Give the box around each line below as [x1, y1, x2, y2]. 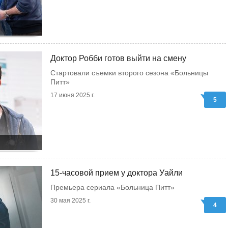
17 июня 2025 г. [50, 92, 95, 99]
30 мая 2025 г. [50, 197, 91, 204]
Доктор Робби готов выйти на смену [50, 54, 186, 63]
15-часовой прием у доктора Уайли [50, 168, 183, 177]
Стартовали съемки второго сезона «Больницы [50, 69, 208, 77]
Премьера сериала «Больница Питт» [50, 183, 175, 191]
